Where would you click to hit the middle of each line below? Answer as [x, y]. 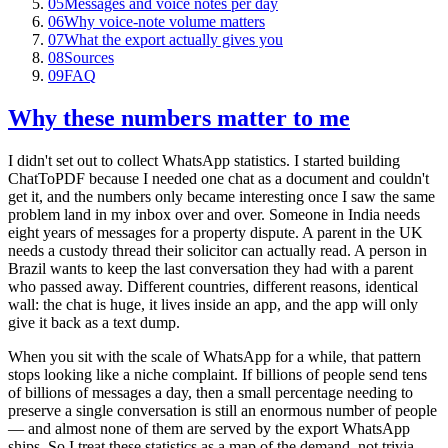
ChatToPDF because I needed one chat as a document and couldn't [218, 178]
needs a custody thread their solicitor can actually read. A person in [217, 250]
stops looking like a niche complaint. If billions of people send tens [217, 374]
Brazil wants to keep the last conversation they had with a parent [210, 268]
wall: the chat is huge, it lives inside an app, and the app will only [213, 304]
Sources [89, 57]
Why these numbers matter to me [179, 117]
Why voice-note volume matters [164, 21]
